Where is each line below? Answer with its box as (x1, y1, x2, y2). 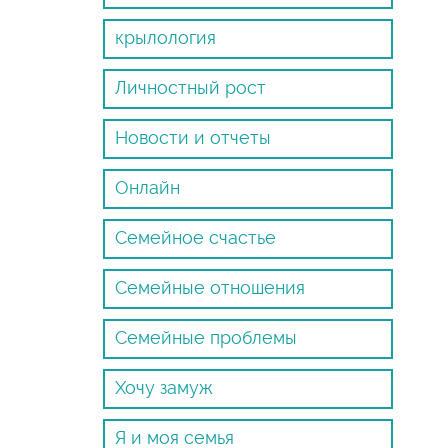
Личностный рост (115, 77, 267, 98)
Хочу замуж (115, 377, 214, 398)
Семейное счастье (115, 227, 277, 248)
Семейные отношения (115, 277, 306, 298)
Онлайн (115, 177, 181, 198)
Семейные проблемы (115, 327, 298, 348)
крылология (115, 27, 217, 48)
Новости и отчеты (115, 127, 272, 148)
